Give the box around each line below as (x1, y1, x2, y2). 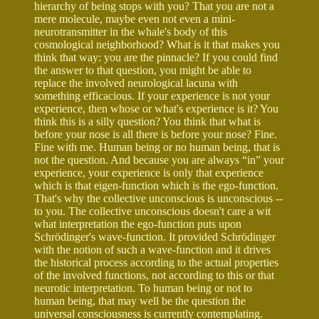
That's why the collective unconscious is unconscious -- (34, 192, 283, 204)
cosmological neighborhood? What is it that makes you (34, 38, 280, 51)
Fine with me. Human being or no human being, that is (34, 140, 280, 153)
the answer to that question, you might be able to (34, 63, 251, 76)
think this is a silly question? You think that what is (34, 115, 261, 127)
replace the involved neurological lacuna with (34, 76, 238, 89)
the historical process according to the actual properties (34, 256, 278, 268)
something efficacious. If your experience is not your (34, 89, 270, 102)
